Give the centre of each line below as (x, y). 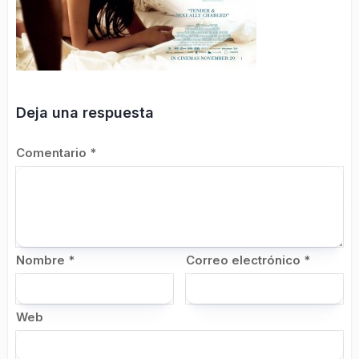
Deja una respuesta (85, 113)
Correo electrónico (245, 260)
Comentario (53, 153)
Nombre (42, 260)
